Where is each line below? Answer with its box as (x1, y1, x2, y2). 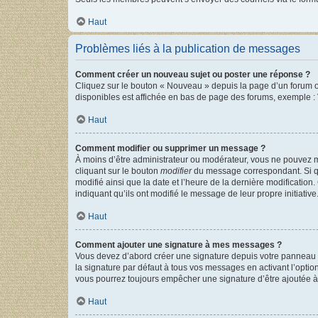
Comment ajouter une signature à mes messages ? (75, 239, 282, 250)
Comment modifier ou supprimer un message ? (75, 143, 265, 153)
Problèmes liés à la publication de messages (75, 42, 300, 55)
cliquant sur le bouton (75, 165, 160, 176)
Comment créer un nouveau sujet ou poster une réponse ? (75, 69, 310, 79)
